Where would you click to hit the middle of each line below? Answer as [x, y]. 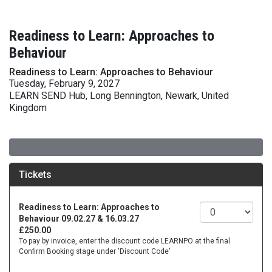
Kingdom [28, 108]
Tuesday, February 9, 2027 [64, 83]
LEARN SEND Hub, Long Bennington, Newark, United [119, 96]
